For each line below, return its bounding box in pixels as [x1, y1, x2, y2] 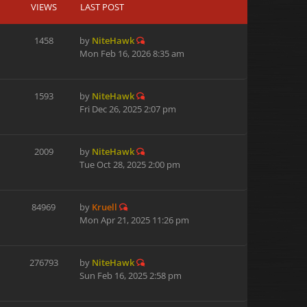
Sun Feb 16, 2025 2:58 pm [79, 269, 182, 282]
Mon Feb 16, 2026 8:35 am [79, 47, 184, 60]
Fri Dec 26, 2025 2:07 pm [79, 103, 176, 115]
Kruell [92, 201, 117, 213]
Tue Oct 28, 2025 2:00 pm [79, 158, 180, 171]
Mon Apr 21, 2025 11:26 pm [79, 214, 189, 226]
